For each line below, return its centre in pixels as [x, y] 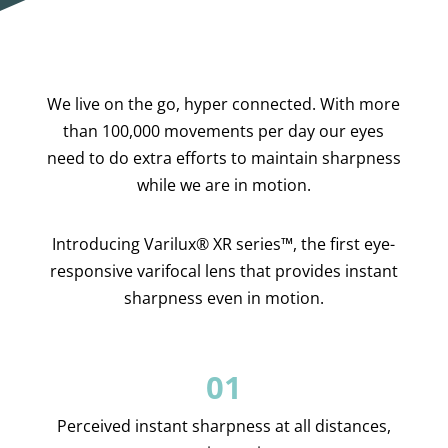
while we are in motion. [223, 185]
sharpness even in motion [221, 298]
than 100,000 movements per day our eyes [224, 131]
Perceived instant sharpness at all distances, [223, 426]
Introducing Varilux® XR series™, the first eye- [224, 244]
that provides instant [316, 271]
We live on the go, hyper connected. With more [224, 104]
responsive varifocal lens [142, 271]
